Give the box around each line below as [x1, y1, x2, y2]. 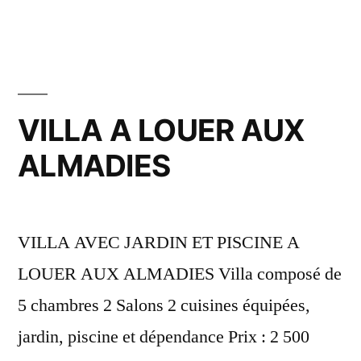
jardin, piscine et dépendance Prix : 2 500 [18, 325, 309, 348]
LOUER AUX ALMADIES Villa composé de [18, 262, 342, 285]
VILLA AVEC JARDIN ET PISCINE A [18, 230, 300, 254]
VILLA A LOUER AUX [18, 111, 305, 148]
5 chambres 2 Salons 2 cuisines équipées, [18, 293, 310, 317]
